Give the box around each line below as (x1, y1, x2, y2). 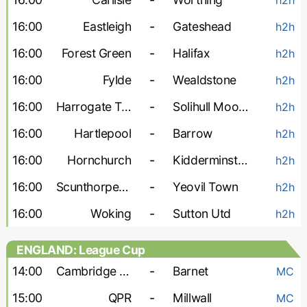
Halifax (173, 46, 210, 60)
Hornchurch (67, 153, 132, 167)
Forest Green (61, 46, 132, 60)
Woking (90, 206, 132, 221)
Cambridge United (119, 264, 130, 278)
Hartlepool (74, 126, 132, 140)
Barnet (173, 264, 208, 278)
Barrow (173, 126, 212, 140)
